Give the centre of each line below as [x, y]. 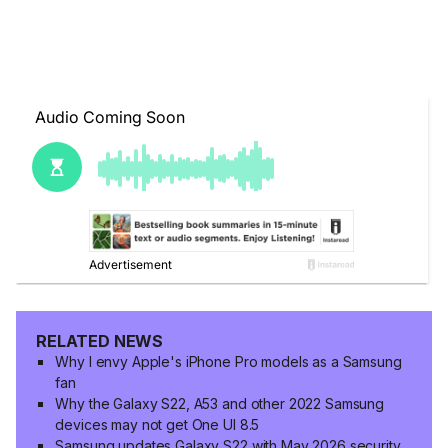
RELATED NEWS [100, 341]
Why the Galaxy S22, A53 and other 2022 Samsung [219, 404]
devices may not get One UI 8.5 [157, 425]
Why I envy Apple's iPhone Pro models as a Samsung [228, 362]
